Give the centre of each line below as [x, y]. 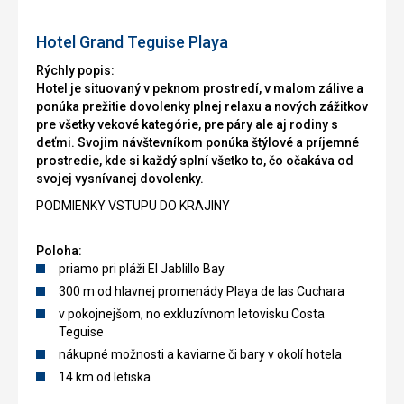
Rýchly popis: [75, 71]
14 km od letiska [105, 377]
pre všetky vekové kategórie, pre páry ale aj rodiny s [187, 125]
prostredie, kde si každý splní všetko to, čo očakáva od [195, 161]
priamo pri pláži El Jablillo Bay [142, 269]
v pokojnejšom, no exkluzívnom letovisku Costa [192, 314]
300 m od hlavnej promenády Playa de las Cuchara [202, 292]
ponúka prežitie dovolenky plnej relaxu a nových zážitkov [202, 107]
